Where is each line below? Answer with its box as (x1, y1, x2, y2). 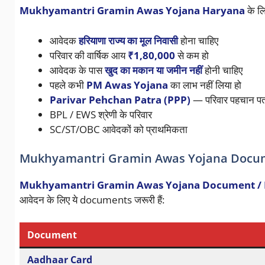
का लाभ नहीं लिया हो (167, 77, 241, 92)
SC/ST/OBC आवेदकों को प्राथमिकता (49, 122, 188, 136)
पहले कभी (49, 77, 86, 92)
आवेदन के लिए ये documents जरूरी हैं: (19, 193, 164, 207)
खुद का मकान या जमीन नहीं (104, 63, 202, 77)
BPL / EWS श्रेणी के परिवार (49, 107, 152, 121)
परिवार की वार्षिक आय (49, 48, 128, 62)
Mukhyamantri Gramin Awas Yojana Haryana (19, 4, 245, 18)
